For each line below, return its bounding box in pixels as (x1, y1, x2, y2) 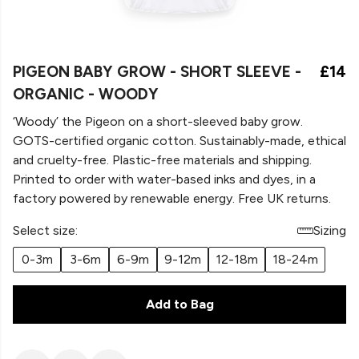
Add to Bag (145, 296, 214, 312)
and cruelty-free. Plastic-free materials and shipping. (13, 152, 312, 167)
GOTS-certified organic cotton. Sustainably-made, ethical (13, 133, 346, 148)
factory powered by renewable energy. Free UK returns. (13, 191, 331, 206)
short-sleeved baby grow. (156, 114, 303, 129)
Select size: (13, 223, 78, 238)
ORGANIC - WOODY (13, 85, 159, 103)
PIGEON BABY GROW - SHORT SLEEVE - (13, 63, 301, 81)
